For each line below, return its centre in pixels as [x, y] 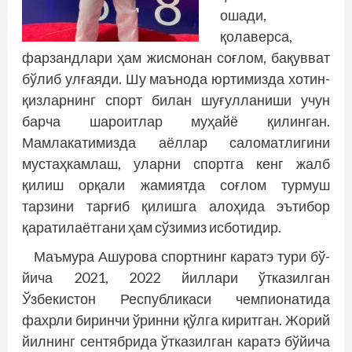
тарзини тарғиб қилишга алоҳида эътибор [176, 206]
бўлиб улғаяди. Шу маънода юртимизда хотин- [176, 79]
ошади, [243, 15]
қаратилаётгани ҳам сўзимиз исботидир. [152, 227]
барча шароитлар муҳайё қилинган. [176, 121]
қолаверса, [256, 37]
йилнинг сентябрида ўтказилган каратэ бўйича [176, 341]
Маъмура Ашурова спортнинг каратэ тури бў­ [182, 257]
